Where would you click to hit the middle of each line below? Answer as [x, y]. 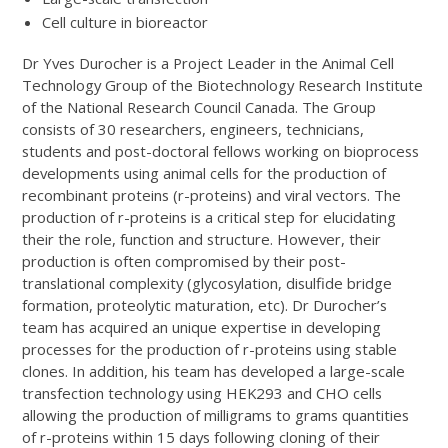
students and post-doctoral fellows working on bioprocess [221, 150]
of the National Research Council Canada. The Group [199, 106]
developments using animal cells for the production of [204, 172]
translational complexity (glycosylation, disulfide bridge [207, 282]
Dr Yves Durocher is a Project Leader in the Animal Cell [208, 62]
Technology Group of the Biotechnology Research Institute [223, 84]
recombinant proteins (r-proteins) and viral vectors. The [212, 194]
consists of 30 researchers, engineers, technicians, [193, 128]
